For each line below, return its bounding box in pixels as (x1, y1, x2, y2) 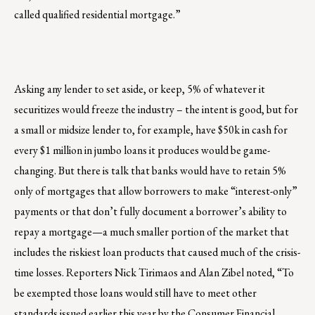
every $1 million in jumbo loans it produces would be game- (14, 142, 270, 157)
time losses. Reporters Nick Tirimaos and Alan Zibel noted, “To (14, 264, 294, 280)
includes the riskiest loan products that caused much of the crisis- (14, 244, 300, 259)
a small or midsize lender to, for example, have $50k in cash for (14, 122, 288, 137)
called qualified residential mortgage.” (14, 6, 181, 22)
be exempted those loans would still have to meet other (14, 285, 257, 300)
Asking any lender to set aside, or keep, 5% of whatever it (14, 81, 265, 96)
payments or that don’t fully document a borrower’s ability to (14, 203, 287, 219)
